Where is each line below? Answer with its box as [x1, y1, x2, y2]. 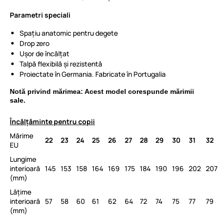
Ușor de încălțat [20, 49, 69, 58]
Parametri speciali [10, 10, 70, 20]
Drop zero [20, 39, 49, 48]
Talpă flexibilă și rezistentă [20, 59, 102, 68]
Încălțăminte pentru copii [10, 117, 95, 126]
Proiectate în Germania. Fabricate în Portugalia [20, 69, 166, 79]
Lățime [10, 187, 31, 197]
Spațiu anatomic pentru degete [20, 28, 118, 38]
